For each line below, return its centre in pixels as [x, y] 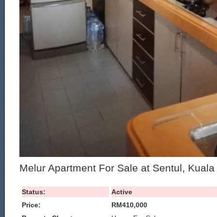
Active [122, 192]
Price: [31, 205]
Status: [34, 192]
